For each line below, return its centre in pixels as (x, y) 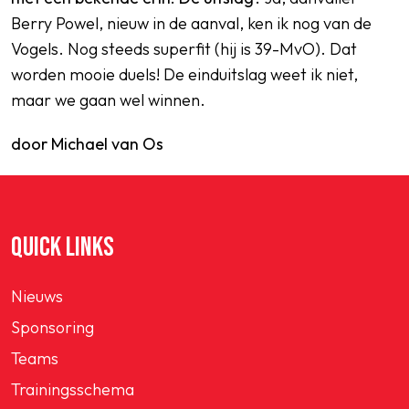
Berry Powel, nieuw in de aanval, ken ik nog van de (191, 23)
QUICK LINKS (63, 247)
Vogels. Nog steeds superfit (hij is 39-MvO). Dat (184, 49)
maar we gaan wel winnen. (108, 100)
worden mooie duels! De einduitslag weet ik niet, (184, 74)
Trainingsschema (73, 389)
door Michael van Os (87, 144)
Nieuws (37, 296)
